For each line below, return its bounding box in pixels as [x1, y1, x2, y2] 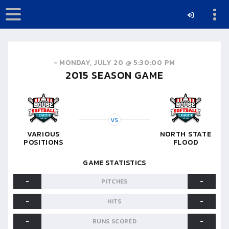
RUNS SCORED [93, 216, 136, 226]
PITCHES [101, 176, 128, 186]
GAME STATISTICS [83, 157, 146, 168]
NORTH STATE [159, 128, 212, 140]
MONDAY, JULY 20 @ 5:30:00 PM [59, 57, 175, 68]
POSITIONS [23, 136, 64, 148]
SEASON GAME [89, 67, 164, 83]
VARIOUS [27, 128, 60, 140]
